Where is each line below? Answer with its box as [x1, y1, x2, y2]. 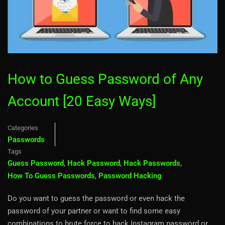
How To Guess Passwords [8, 171, 95, 180]
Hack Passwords [124, 158, 180, 168]
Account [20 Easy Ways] [8, 92, 156, 109]
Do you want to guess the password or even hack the [8, 193, 185, 203]
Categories [8, 124, 38, 132]
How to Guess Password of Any [8, 70, 203, 87]
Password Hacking [98, 171, 162, 180]
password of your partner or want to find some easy [8, 206, 180, 215]
